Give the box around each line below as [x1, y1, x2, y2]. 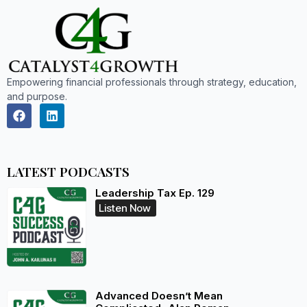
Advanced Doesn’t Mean [95, 288, 223, 302]
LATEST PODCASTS [7, 162, 130, 181]
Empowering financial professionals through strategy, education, [7, 76, 297, 88]
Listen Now [98, 201, 151, 215]
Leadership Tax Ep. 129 [95, 186, 214, 200]
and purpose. [7, 90, 67, 103]
